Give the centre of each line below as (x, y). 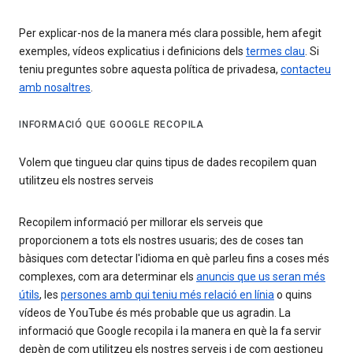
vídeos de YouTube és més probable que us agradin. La (155, 313)
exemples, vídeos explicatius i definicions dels (132, 52)
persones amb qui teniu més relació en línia (167, 295)
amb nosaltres (55, 88)
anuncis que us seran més (261, 277)
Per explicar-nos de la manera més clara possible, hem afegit (170, 33)
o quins (293, 295)
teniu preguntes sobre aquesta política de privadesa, (150, 70)
